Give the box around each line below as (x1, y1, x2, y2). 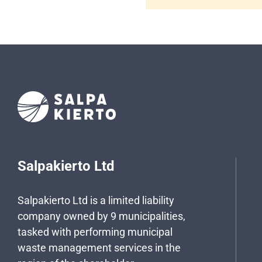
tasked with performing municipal (18, 226, 173, 238)
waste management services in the (18, 242, 181, 254)
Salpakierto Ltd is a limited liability (18, 194, 174, 206)
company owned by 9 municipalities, (18, 210, 185, 222)
